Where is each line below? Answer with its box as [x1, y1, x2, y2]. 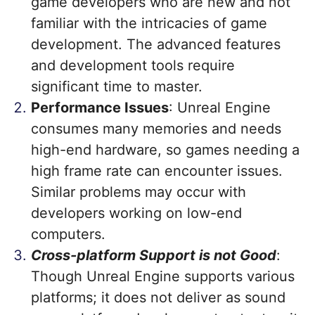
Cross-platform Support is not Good [31, 247, 276, 264]
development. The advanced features [31, 36, 281, 53]
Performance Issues [31, 99, 169, 116]
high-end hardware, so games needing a [31, 141, 300, 158]
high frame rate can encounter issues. [31, 162, 283, 179]
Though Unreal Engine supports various [31, 268, 295, 285]
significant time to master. [31, 78, 202, 95]
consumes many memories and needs [31, 120, 281, 137]
